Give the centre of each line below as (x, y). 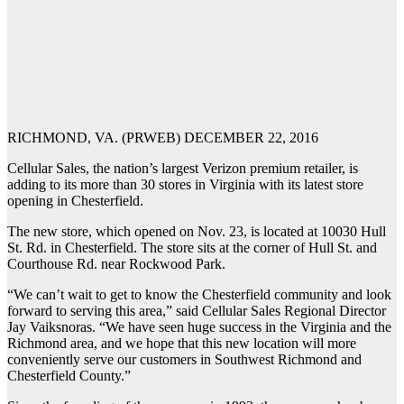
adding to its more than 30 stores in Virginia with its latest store (185, 185)
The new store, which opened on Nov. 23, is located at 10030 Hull (197, 232)
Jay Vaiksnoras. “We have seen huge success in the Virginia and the (199, 327)
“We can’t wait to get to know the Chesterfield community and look (199, 295)
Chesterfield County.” (69, 376)
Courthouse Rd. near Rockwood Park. (116, 264)
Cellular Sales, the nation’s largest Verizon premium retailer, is (183, 169)
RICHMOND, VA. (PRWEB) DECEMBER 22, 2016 (163, 138)
